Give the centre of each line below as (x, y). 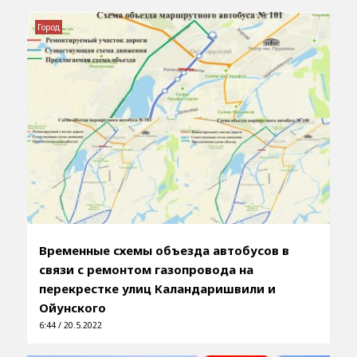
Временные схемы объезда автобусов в (164, 251)
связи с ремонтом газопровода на (146, 270)
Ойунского (72, 308)
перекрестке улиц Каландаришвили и (157, 289)
